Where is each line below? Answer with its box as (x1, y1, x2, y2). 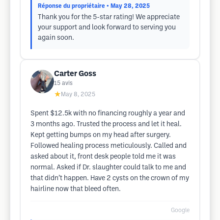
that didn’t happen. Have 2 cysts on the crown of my (30, 175, 189, 182)
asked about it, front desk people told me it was (30, 154, 176, 160)
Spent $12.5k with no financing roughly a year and (30, 110, 185, 117)
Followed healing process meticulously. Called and (30, 143, 187, 149)
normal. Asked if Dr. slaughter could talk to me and (30, 165, 186, 171)
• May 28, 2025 (107, 3, 150, 9)
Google (171, 208, 190, 213)
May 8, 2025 (61, 92, 95, 97)
